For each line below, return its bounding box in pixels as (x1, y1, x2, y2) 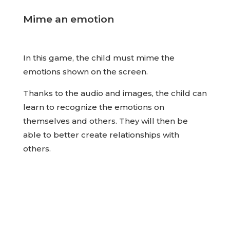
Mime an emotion (23, 13, 114, 25)
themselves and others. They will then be (23, 116, 188, 126)
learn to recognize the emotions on (23, 102, 164, 112)
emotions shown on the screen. (23, 67, 148, 76)
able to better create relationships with (23, 130, 179, 140)
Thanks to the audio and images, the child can (23, 88, 207, 98)
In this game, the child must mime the (23, 53, 175, 63)
